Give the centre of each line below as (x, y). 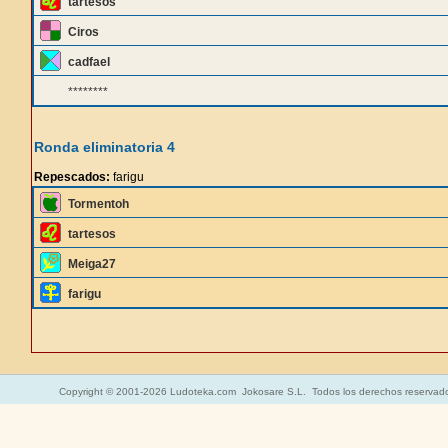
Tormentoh (98, 204)
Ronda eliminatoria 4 (104, 147)
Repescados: (72, 177)
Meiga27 (92, 264)
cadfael (89, 62)
